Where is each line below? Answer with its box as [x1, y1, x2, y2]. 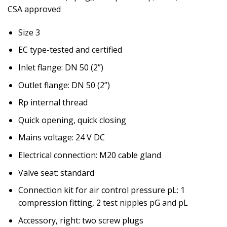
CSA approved [8, 4, 61, 15]
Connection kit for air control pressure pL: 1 [18, 184, 185, 196]
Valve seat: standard [18, 167, 94, 178]
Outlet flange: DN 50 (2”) [18, 79, 110, 91]
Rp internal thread [18, 97, 88, 108]
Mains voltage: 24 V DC [18, 132, 105, 143]
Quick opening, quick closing [18, 114, 126, 126]
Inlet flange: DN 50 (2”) [18, 62, 103, 73]
